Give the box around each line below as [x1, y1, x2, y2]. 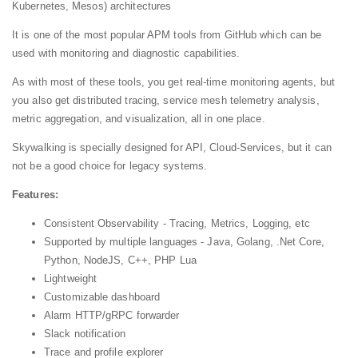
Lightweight [44, 272, 97, 285]
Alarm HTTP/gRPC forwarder [44, 309, 180, 322]
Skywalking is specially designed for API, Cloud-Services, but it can [12, 141, 332, 154]
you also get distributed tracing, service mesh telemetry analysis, [12, 94, 320, 107]
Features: [12, 189, 58, 201]
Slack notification [44, 328, 125, 340]
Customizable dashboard [44, 291, 161, 304]
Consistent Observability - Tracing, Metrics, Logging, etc [44, 217, 310, 230]
